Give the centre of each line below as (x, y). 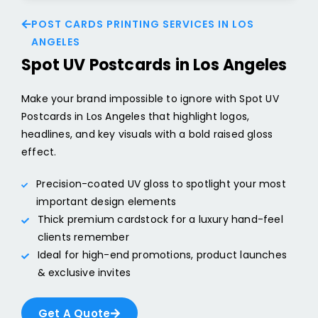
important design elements (106, 202)
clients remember (83, 237)
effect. (39, 152)
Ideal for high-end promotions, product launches (162, 255)
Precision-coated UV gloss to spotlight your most (161, 184)
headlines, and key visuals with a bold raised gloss (147, 135)
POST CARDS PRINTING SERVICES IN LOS (142, 24)
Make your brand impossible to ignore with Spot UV (150, 99)
